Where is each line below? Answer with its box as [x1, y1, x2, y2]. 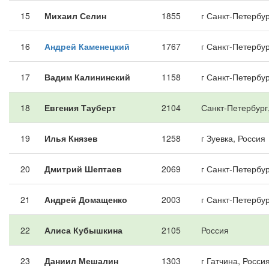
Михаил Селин [44, 10, 106, 22]
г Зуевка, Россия [201, 132, 265, 144]
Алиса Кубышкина [44, 224, 122, 236]
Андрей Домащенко [44, 193, 127, 205]
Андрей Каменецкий [44, 40, 130, 52]
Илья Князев [44, 132, 98, 144]
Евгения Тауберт [44, 101, 116, 113]
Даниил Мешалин [44, 255, 118, 267]
